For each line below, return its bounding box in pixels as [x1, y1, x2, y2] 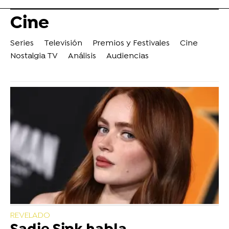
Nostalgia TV [10, 51, 58, 62]
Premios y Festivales [93, 38, 170, 49]
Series [10, 38, 34, 49]
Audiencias [106, 51, 149, 62]
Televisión [44, 38, 82, 49]
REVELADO [10, 211, 50, 221]
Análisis [68, 51, 96, 62]
